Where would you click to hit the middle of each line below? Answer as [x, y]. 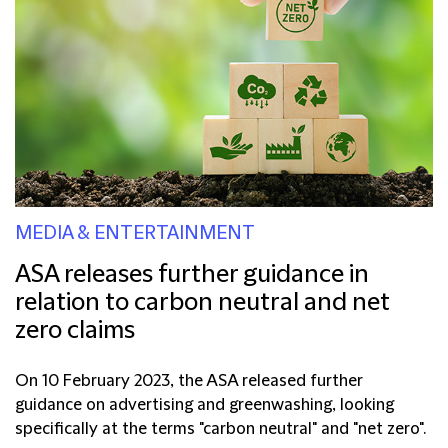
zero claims [75, 330]
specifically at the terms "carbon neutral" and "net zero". [220, 428]
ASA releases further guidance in [192, 274]
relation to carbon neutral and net [202, 302]
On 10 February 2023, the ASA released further [189, 380]
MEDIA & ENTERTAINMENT [135, 233]
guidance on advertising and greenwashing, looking [204, 404]
